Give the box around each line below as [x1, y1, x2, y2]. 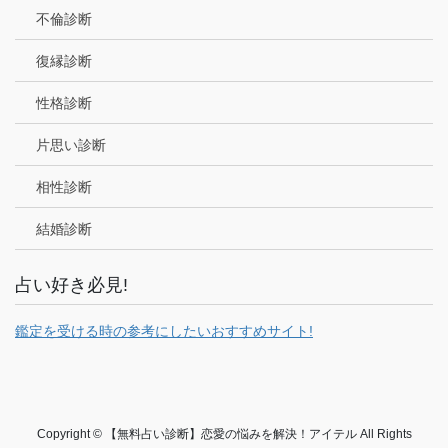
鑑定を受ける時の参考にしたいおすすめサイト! [15, 323, 313, 340]
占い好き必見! [15, 275, 128, 296]
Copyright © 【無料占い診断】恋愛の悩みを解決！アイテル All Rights [36, 427, 412, 442]
